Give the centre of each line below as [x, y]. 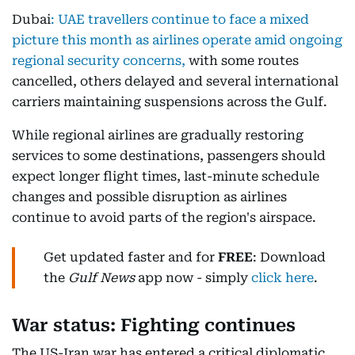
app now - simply [193, 278]
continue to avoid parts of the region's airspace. [164, 218]
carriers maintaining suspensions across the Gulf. [170, 102]
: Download [289, 257]
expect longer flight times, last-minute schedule [166, 176]
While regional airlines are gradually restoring [158, 135]
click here [282, 278]
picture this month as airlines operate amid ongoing [177, 40]
